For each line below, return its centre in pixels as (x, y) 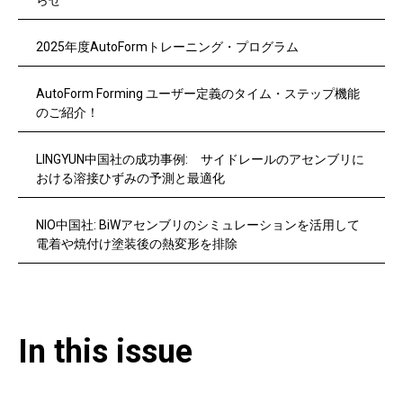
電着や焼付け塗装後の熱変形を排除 (137, 243)
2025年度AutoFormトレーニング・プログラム (167, 46)
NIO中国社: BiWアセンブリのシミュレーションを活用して (198, 224)
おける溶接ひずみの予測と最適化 (130, 178)
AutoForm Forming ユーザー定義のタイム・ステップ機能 (198, 93)
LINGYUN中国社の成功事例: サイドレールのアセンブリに (200, 159)
